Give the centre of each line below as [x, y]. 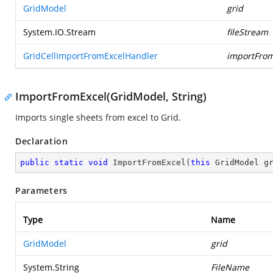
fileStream [247, 32]
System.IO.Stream [59, 32]
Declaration [42, 141]
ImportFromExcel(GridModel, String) [111, 96]
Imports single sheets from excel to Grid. [98, 117]
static [69, 162]
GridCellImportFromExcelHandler [90, 56]
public [35, 162]
